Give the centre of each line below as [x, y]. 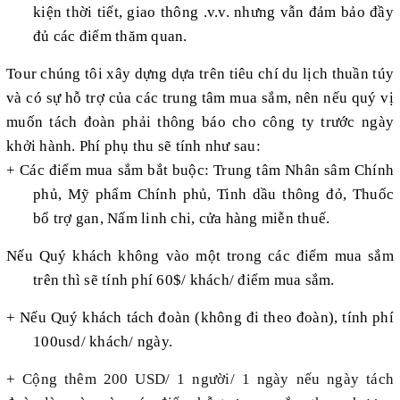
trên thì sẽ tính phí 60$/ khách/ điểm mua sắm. [184, 279]
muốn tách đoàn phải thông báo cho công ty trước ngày [200, 121]
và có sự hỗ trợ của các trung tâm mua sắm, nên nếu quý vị [200, 97]
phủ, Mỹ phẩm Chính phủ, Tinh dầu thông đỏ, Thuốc [213, 194]
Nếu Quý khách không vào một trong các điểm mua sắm [200, 255]
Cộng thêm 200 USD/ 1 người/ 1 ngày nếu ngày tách [208, 379]
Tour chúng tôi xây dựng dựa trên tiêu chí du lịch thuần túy [200, 73]
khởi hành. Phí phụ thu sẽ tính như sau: [133, 146]
